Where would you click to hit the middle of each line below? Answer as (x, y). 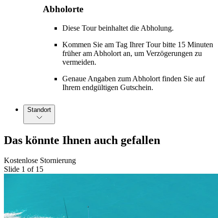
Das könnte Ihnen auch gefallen (82, 140)
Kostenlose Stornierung (40, 161)
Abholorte (63, 9)
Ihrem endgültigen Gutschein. (108, 87)
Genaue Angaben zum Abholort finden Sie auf (134, 78)
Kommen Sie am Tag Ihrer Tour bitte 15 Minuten (138, 44)
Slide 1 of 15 (24, 169)
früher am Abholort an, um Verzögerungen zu (132, 53)
